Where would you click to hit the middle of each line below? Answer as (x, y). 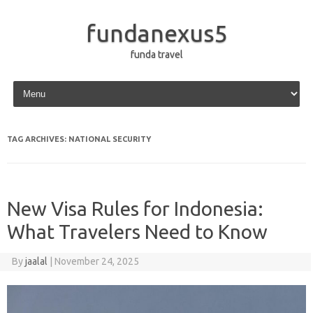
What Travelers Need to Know (137, 232)
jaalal (36, 261)
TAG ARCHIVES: (38, 139)
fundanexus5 (156, 33)
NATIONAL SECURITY (110, 139)
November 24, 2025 (96, 261)
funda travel (156, 54)
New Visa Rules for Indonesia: (135, 209)
